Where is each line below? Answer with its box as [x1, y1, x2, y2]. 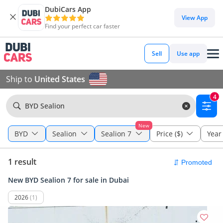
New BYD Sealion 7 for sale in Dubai [8, 175, 129, 185]
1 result [8, 156, 36, 167]
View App [182, 13, 208, 22]
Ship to [6, 74, 34, 85]
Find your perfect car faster [45, 22, 120, 30]
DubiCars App [45, 4, 91, 14]
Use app [177, 49, 200, 58]
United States [34, 74, 85, 85]
